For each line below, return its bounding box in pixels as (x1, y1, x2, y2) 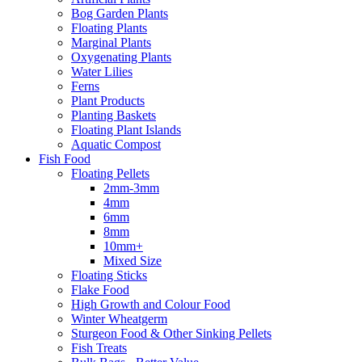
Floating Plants (71, 20, 147, 35)
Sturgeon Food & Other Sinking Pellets (71, 326, 271, 340)
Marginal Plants (71, 35, 151, 49)
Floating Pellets (71, 166, 149, 180)
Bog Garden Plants (71, 6, 168, 20)
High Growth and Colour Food (71, 297, 230, 311)
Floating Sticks (71, 267, 147, 282)
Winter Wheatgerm (71, 311, 167, 326)
